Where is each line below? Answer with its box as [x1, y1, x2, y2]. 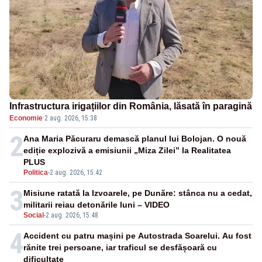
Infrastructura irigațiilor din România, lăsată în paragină [9, 101, 252, 111]
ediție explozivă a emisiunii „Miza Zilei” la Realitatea [23, 145, 231, 155]
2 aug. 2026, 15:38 [44, 113, 97, 122]
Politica [23, 168, 48, 177]
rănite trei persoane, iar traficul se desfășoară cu [23, 242, 217, 252]
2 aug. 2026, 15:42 [50, 168, 102, 177]
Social [23, 211, 44, 219]
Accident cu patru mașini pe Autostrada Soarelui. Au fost [23, 230, 251, 240]
